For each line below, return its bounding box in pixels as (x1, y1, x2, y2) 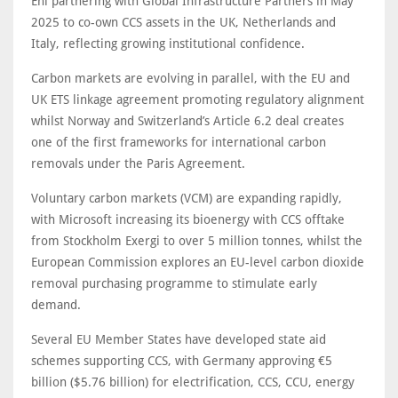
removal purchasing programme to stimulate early (31, 276, 317, 291)
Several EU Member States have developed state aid (31, 332, 326, 346)
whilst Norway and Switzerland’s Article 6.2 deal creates (31, 114, 344, 128)
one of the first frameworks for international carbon (31, 135, 326, 149)
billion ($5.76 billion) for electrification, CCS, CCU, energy (31, 375, 354, 389)
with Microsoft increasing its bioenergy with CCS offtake (31, 212, 345, 227)
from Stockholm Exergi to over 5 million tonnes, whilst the (31, 234, 362, 248)
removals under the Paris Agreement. (31, 156, 245, 171)
